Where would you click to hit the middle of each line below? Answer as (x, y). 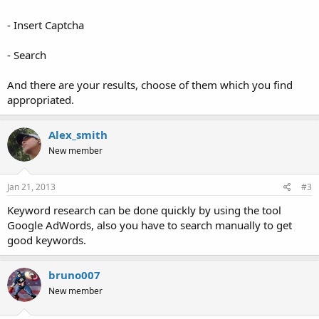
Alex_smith (78, 134)
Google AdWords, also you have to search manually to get (150, 225)
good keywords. (47, 240)
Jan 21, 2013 (31, 187)
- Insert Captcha (46, 25)
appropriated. (41, 99)
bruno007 (74, 275)
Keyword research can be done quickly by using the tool (144, 210)
